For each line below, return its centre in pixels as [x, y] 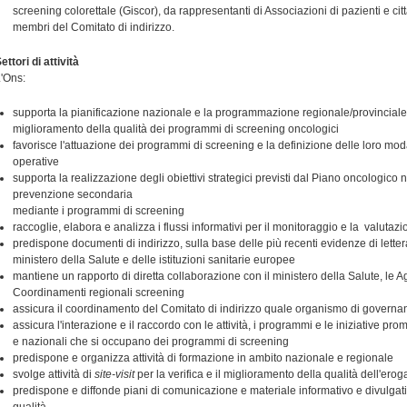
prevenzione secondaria [74, 194]
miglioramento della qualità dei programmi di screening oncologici [176, 129]
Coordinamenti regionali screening [99, 293]
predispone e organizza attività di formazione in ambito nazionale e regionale [203, 358]
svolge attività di [54, 374]
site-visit [114, 374]
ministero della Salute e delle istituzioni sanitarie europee [154, 260]
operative [36, 162]
